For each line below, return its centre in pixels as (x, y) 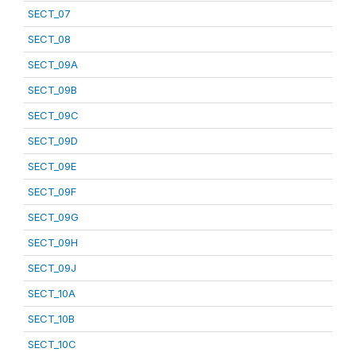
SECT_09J (52, 268)
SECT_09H (53, 242)
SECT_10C (52, 344)
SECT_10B (51, 319)
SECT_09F (52, 192)
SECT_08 (49, 39)
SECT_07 (49, 14)
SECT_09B (52, 90)
